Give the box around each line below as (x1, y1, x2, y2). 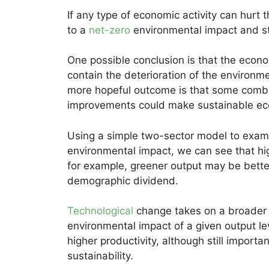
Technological (67, 205, 133, 217)
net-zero (89, 23, 130, 36)
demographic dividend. (67, 174, 178, 187)
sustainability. (67, 250, 133, 262)
